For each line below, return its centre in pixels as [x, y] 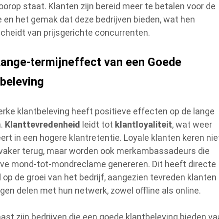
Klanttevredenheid [43, 124]
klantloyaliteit [144, 124]
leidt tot [98, 124]
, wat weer [192, 124]
